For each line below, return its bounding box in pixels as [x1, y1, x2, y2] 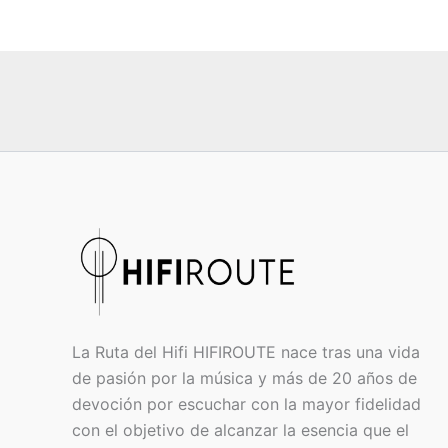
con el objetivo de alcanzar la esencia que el [72, 420, 409, 440]
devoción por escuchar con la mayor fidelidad [72, 394, 421, 414]
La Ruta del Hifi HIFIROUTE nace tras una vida [72, 342, 420, 362]
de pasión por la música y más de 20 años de [72, 368, 417, 388]
